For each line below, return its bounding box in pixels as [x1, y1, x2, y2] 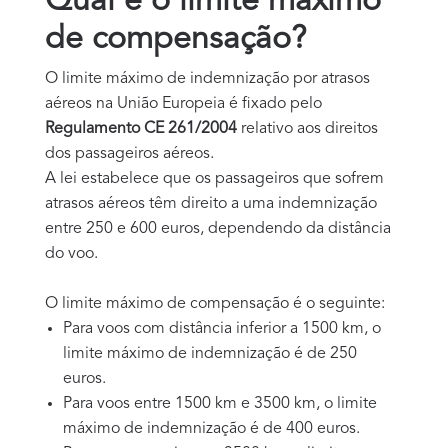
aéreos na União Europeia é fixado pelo [45, 95, 322, 112]
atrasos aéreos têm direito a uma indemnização [45, 195, 377, 212]
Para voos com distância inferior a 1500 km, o [63, 320, 381, 337]
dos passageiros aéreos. [45, 145, 214, 162]
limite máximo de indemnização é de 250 [63, 345, 357, 362]
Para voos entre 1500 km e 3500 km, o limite [63, 395, 377, 412]
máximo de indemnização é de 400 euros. [63, 420, 360, 437]
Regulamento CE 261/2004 [45, 120, 241, 137]
